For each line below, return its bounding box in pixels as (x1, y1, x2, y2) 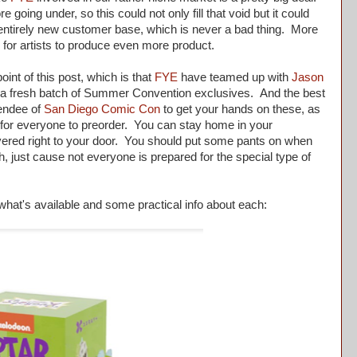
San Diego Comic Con (44, 102, 160, 116)
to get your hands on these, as (160, 102, 320, 116)
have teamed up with (178, 70, 292, 84)
